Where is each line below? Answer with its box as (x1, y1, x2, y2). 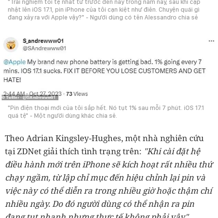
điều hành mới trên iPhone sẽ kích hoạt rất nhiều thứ (5, 159, 212, 170)
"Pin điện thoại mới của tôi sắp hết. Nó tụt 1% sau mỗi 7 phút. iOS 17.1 (8, 104, 204, 112)
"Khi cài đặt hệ (144, 145, 200, 157)
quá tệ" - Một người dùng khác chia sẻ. (8, 112, 117, 120)
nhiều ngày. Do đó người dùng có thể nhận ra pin (5, 198, 194, 210)
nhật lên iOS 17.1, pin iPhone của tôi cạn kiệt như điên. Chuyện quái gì (8, 5, 200, 13)
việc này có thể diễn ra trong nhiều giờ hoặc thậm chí (5, 185, 212, 197)
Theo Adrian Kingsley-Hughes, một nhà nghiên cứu (5, 132, 204, 144)
